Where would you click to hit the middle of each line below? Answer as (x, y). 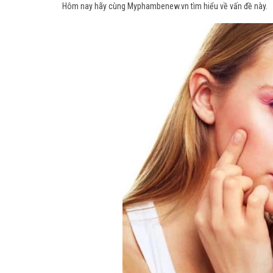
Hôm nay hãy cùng (95, 6)
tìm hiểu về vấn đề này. (228, 6)
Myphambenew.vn (158, 6)
